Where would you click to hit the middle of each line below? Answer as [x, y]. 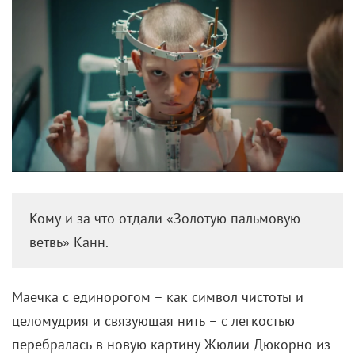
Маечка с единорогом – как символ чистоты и [158, 297]
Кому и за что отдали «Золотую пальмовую [165, 219]
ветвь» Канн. [69, 242]
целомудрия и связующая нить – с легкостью [153, 321]
